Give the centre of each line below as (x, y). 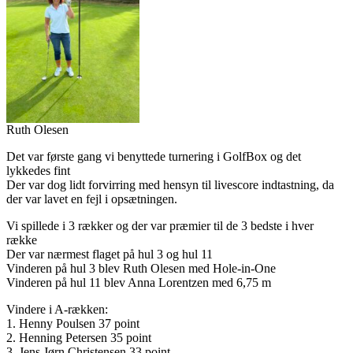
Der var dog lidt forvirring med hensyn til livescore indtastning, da (170, 185)
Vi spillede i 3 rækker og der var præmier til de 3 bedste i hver (160, 226)
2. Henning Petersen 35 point (79, 338)
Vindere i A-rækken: (57, 310)
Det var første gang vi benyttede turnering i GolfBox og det (154, 157)
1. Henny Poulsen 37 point (73, 324)
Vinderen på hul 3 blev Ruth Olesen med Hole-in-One (141, 269)
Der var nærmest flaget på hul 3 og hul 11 (110, 255)
